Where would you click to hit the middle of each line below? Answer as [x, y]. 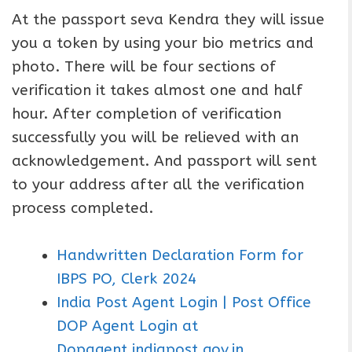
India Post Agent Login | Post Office [184, 302]
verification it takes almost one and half [157, 90]
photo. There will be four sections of [144, 66]
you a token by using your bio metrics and [163, 43]
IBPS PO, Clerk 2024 [126, 279]
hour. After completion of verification [147, 114]
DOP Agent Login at [127, 326]
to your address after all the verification [158, 184]
